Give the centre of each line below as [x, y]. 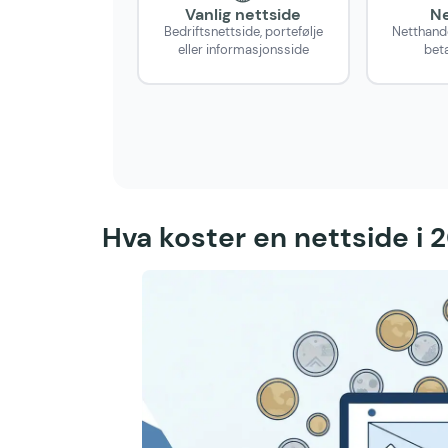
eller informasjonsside [243, 49]
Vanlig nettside [243, 14]
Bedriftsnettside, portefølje [243, 31]
